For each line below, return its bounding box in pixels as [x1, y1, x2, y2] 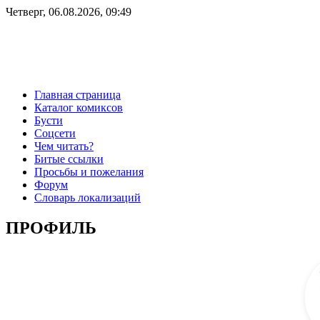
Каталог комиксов [34, 101, 123, 114]
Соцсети [34, 126, 76, 139]
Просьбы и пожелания [34, 165, 144, 178]
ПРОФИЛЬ [6, 218, 96, 237]
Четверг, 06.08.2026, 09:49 [6, 6, 131, 18]
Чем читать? [34, 139, 94, 152]
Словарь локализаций [34, 191, 141, 204]
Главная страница [34, 88, 121, 101]
